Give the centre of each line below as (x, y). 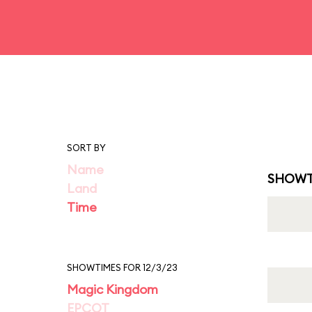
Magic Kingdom (112, 289)
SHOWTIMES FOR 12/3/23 (122, 267)
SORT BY (86, 148)
